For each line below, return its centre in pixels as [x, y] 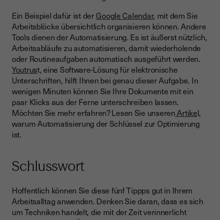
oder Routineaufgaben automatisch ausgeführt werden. [106, 59]
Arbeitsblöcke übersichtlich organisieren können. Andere [109, 26]
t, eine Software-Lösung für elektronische [108, 69]
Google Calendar [125, 15]
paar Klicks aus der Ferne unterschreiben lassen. [95, 102]
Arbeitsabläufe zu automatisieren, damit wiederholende [107, 48]
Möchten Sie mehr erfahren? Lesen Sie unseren [94, 113]
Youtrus [25, 69]
